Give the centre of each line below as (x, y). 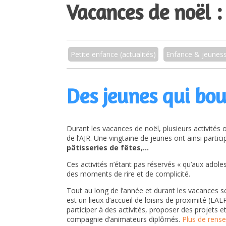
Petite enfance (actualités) (113, 54)
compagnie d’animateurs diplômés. (124, 219)
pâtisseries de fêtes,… (108, 148)
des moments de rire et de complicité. (128, 174)
